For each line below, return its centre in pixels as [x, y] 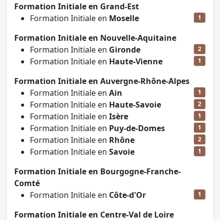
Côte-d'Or [127, 195]
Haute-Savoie [135, 105]
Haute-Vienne [136, 61]
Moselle [124, 18]
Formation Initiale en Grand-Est [77, 6]
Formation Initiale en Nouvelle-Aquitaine [95, 38]
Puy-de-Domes [137, 128]
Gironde [125, 50]
